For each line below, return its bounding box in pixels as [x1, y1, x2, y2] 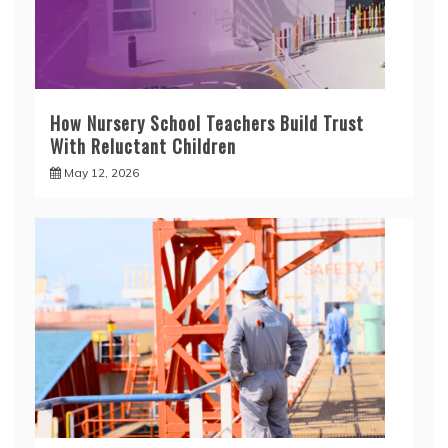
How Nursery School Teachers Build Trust [50, 109, 364, 136]
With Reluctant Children [50, 132, 236, 159]
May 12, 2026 [64, 164, 139, 180]
